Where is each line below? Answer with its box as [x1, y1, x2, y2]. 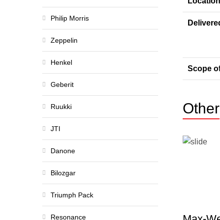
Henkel [51, 58, 72, 66]
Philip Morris [51, 14, 89, 22]
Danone [51, 147, 75, 155]
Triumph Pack [51, 191, 93, 199]
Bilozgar [51, 169, 76, 177]
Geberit [51, 81, 74, 88]
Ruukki [51, 103, 72, 110]
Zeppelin [51, 36, 78, 44]
